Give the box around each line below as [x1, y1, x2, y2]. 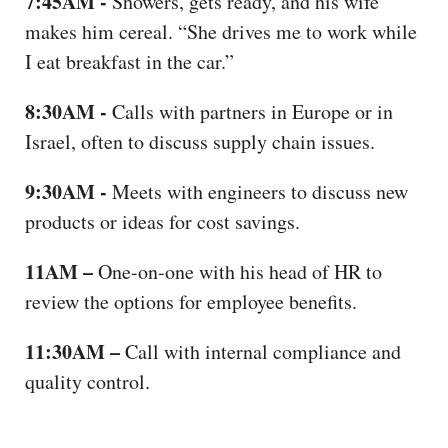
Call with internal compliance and [125, 337, 401, 365]
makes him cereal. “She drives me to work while [25, 17, 417, 45]
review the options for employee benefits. [25, 287, 364, 315]
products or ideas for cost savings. [25, 207, 307, 235]
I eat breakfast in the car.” [25, 47, 234, 75]
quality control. [25, 367, 157, 395]
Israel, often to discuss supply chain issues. [25, 127, 382, 155]
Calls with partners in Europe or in [107, 97, 393, 125]
